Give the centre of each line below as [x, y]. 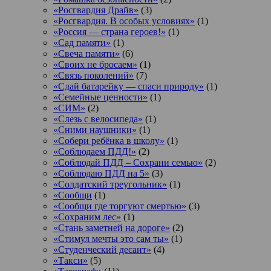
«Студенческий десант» [102, 249]
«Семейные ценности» [100, 97]
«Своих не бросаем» [95, 64]
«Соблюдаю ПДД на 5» [101, 173]
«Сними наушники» [95, 129]
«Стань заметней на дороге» [112, 227]
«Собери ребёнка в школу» [109, 140]
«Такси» [70, 260]
